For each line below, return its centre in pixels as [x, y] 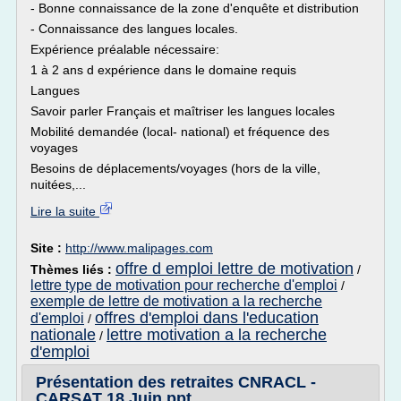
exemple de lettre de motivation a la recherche [176, 301]
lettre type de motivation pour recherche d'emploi [184, 285]
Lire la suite [65, 211]
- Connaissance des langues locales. [134, 29]
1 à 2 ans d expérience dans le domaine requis [163, 70]
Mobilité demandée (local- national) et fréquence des [180, 132]
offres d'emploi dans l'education [207, 318]
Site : [48, 248]
